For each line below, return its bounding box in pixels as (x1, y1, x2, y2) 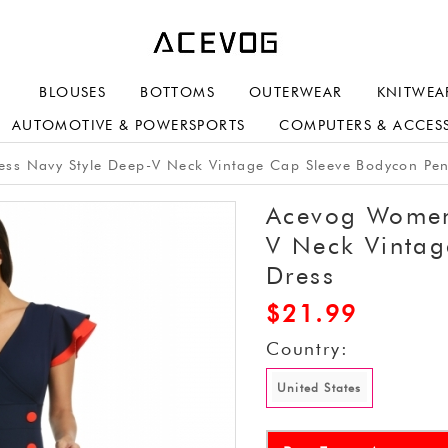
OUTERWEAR (249, 84, 343, 100)
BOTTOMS (140, 84, 216, 100)
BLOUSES (39, 84, 107, 100)
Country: (266, 338, 349, 359)
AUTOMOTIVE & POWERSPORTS (11, 117, 246, 133)
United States (277, 380, 362, 395)
